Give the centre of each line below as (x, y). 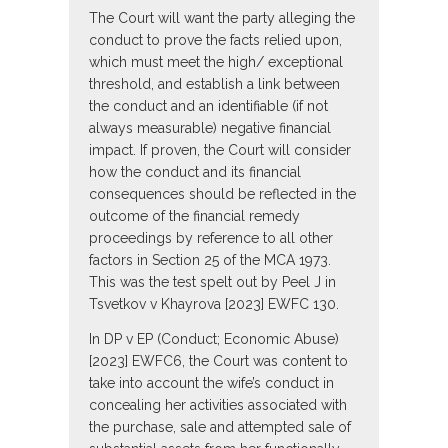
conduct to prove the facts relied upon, (215, 40)
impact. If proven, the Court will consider (220, 150)
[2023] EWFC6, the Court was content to (218, 361)
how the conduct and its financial (195, 172)
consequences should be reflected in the (222, 194)
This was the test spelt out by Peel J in (212, 282)
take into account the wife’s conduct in (211, 383)
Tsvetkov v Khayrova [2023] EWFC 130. (214, 304)
